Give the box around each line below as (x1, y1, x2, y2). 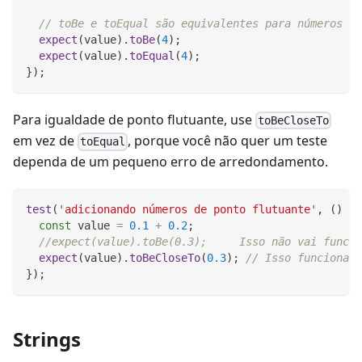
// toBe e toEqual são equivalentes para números (39, 16, 343, 30)
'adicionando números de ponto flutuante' (58, 203, 317, 217)
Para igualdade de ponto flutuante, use (13, 110, 255, 128)
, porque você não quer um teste (128, 132, 328, 150)
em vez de (13, 132, 78, 150)
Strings (13, 326, 81, 353)
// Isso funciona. (246, 251, 356, 265)
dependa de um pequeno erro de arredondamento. (13, 153, 328, 171)
